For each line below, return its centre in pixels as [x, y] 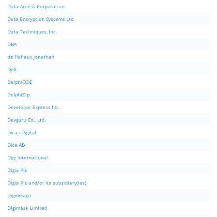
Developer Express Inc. [34, 107]
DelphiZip [18, 95]
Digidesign [19, 195]
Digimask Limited [27, 208]
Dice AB [16, 145]
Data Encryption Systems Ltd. [41, 19]
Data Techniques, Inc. [32, 32]
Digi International [28, 158]
